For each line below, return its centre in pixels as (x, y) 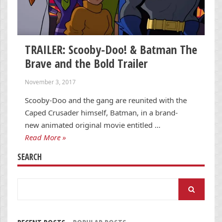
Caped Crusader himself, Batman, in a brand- (101, 112)
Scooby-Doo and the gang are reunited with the (106, 100)
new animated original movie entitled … (93, 125)
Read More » (45, 137)
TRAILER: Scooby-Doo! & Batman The (111, 50)
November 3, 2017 (50, 82)
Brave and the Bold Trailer (86, 63)
